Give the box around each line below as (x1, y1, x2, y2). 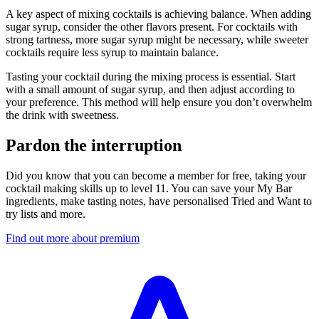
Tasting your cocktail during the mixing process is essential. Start (6, 70, 296, 83)
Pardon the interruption (6, 135, 182, 155)
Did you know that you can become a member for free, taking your (6, 169, 306, 182)
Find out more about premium (6, 231, 140, 244)
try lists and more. (6, 207, 85, 220)
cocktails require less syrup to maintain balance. (6, 46, 219, 58)
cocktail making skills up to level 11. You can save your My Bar (6, 182, 292, 194)
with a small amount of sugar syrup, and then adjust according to (6, 83, 295, 95)
